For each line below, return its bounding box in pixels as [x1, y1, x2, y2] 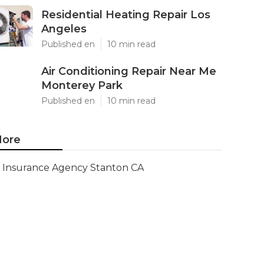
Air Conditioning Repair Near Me [41, 65, 216, 78]
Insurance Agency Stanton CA [2, 162, 144, 173]
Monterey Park [41, 79, 123, 92]
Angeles [41, 22, 87, 35]
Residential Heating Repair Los [41, 8, 210, 21]
